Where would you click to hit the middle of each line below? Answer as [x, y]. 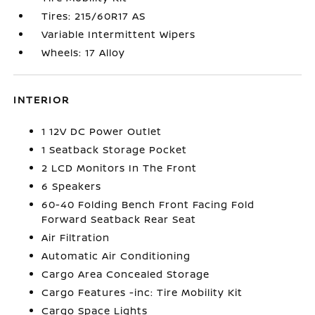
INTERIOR [42, 99]
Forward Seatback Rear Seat [119, 219]
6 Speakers [72, 186]
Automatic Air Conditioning [116, 256]
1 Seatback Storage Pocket [115, 149]
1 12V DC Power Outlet [102, 131]
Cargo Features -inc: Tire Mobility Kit [142, 292]
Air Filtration [76, 237]
